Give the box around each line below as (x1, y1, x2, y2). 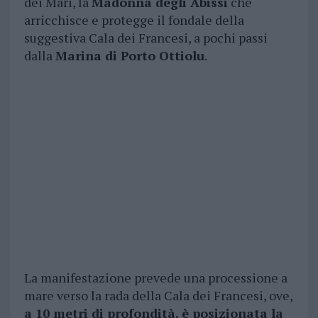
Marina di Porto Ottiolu (55, 46, 204, 64)
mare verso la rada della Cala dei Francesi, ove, (23, 286, 292, 304)
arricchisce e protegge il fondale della (23, 11, 244, 28)
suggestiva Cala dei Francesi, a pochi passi (23, 28, 268, 46)
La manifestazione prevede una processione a (23, 268, 287, 286)
